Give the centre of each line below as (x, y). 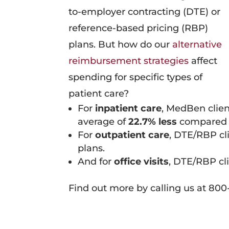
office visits (142, 162)
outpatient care (132, 135)
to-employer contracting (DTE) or (145, 12)
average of (103, 122)
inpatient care (129, 108)
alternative (197, 44)
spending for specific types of (136, 77)
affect (203, 61)
